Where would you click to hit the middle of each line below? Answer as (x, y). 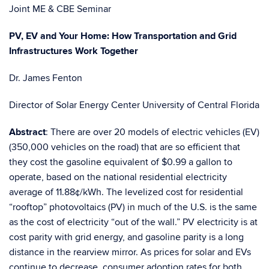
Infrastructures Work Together (74, 51)
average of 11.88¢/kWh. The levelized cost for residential (126, 192)
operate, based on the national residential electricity (118, 177)
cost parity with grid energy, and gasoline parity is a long (126, 237)
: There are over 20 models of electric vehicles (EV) (153, 132)
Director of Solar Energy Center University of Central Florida (134, 105)
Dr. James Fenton (46, 78)
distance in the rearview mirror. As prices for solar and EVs (130, 252)
